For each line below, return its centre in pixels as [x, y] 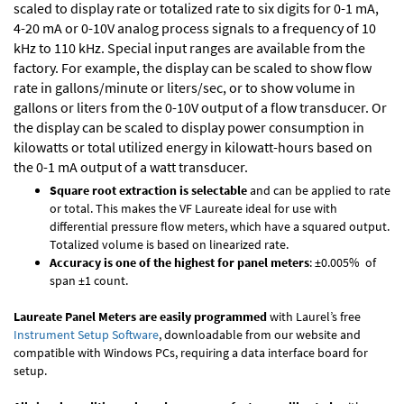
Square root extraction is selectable [148, 190]
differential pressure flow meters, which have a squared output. [220, 226]
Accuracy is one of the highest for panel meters [179, 262]
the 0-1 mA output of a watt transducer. [131, 167]
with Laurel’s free [314, 317]
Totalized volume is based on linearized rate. [169, 244]
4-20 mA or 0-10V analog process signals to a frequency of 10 [195, 28]
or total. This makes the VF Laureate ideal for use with [193, 208]
